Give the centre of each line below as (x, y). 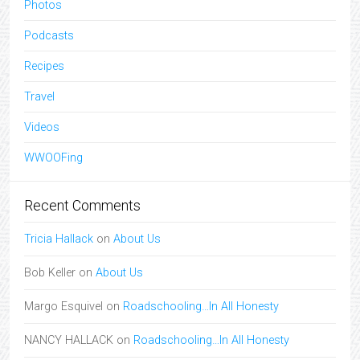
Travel (39, 97)
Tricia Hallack (59, 239)
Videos (42, 127)
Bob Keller (50, 273)
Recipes (44, 66)
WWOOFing (53, 158)
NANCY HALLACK (69, 340)
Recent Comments (82, 206)
